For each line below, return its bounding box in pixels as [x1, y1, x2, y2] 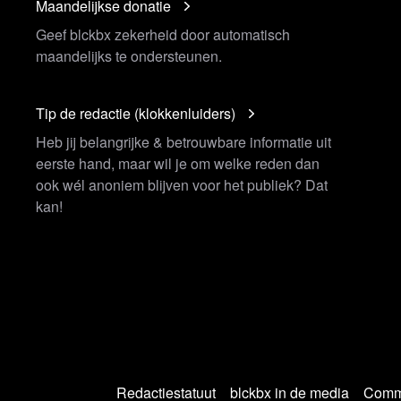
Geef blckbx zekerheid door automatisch [36, 23, 290, 45]
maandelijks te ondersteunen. [36, 45, 222, 66]
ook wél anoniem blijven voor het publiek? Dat [36, 174, 328, 195]
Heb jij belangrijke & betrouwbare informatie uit [36, 131, 331, 152]
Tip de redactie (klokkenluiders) [36, 102, 235, 124]
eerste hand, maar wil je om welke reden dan [36, 152, 320, 174]
